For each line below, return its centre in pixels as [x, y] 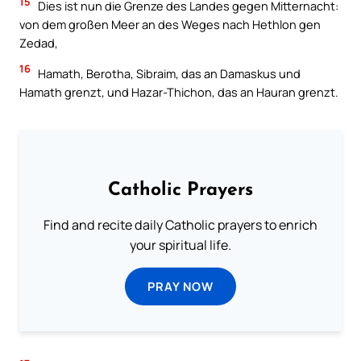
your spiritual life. [180, 245]
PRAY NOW [180, 286]
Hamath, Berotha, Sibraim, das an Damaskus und [168, 73]
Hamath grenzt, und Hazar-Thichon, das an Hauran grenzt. [179, 91]
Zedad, [39, 43]
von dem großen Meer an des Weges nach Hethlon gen [170, 25]
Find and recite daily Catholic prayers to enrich [180, 224]
